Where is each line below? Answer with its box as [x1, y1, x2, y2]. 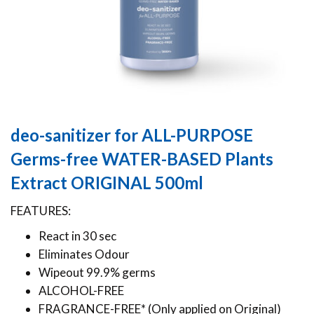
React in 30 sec [39, 228, 116, 244]
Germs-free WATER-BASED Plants [11, 149, 273, 170]
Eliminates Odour [39, 247, 130, 262]
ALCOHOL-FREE [39, 283, 124, 299]
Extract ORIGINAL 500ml [11, 172, 203, 193]
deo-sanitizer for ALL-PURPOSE [11, 125, 253, 146]
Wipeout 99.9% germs [39, 265, 156, 280]
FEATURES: [11, 203, 71, 219]
